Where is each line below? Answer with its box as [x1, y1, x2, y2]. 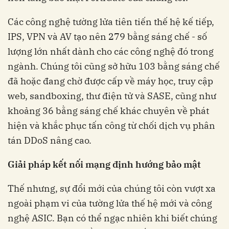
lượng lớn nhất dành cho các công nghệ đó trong [8, 45, 214, 57]
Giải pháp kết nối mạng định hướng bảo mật [8, 158, 201, 170]
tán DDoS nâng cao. [8, 134, 91, 146]
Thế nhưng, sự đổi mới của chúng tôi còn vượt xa [8, 182, 216, 194]
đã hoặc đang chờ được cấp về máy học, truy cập [8, 75, 213, 87]
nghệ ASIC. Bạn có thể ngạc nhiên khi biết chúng [8, 212, 217, 224]
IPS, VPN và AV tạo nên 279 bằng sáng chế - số [8, 30, 207, 42]
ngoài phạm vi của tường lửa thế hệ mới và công [8, 197, 212, 209]
